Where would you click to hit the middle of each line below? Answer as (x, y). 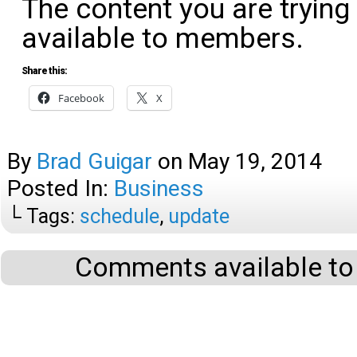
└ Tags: (43, 216)
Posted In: (61, 188)
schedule (120, 216)
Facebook (81, 98)
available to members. (163, 38)
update (199, 216)
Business (159, 188)
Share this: (44, 71)
